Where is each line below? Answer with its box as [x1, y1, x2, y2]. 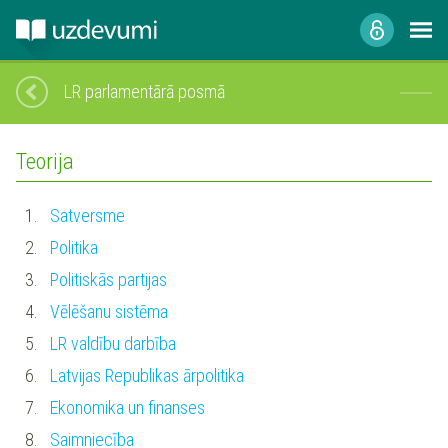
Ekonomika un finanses [49, 396, 205, 418]
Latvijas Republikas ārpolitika [49, 364, 244, 386]
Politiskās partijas [49, 268, 167, 290]
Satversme [49, 204, 125, 226]
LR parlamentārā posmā [64, 81, 225, 102]
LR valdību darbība [49, 332, 176, 354]
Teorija [16, 148, 74, 175]
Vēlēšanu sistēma [49, 300, 168, 322]
